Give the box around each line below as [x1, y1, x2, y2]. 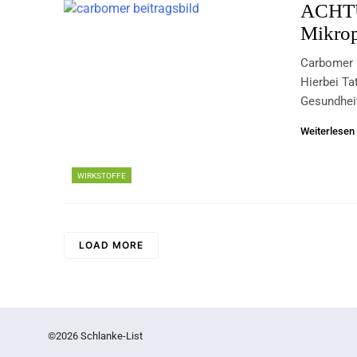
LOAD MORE [78, 239, 143, 252]
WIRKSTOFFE [76, 171, 126, 182]
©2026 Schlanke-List [47, 330, 143, 343]
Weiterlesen [300, 125, 355, 138]
